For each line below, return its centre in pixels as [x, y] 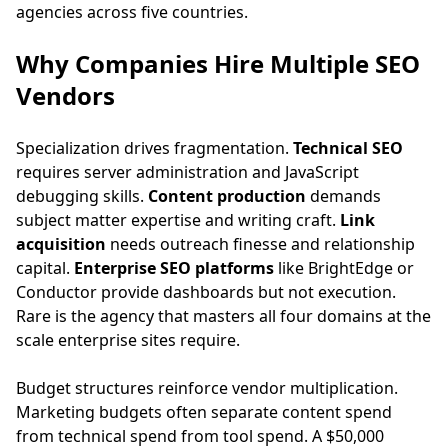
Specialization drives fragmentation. [154, 148]
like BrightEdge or [344, 268]
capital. [45, 268]
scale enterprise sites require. [128, 340]
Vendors [65, 95]
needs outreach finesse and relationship [260, 244]
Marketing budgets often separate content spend [204, 412]
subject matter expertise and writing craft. [178, 220]
